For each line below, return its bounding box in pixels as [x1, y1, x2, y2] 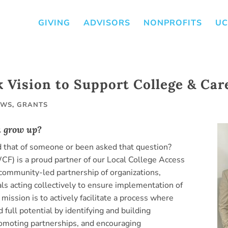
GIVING [38, 17, 70, 28]
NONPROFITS [144, 17, 202, 28]
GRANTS [17, 100, 48, 109]
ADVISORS [83, 17, 130, 28]
